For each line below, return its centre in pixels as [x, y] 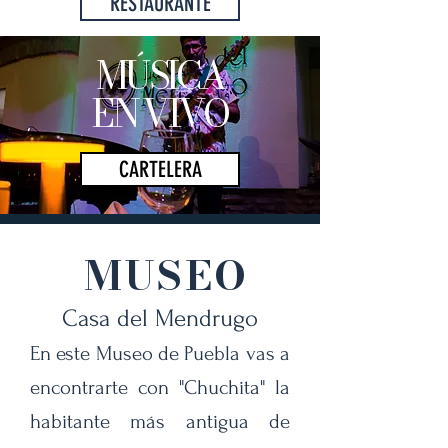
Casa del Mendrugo [160, 318]
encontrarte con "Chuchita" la [160, 387]
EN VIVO [160, 113]
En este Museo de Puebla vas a [160, 353]
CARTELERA [160, 169]
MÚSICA [160, 75]
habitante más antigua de [160, 421]
